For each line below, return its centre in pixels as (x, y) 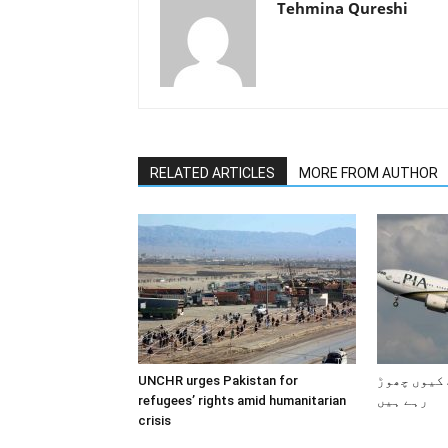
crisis (154, 420)
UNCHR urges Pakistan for (218, 380)
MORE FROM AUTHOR (368, 173)
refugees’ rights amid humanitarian (242, 400)
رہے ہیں (402, 400)
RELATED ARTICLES (212, 173)
